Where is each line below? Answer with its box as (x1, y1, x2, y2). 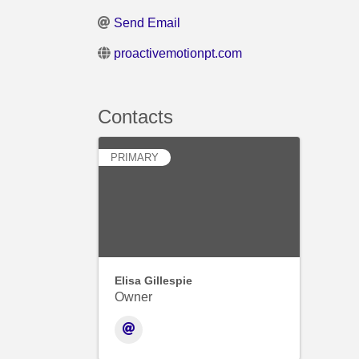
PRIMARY (111, 151, 159, 163)
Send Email (114, 15, 180, 30)
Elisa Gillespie (115, 273, 192, 287)
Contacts (98, 105, 173, 127)
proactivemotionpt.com (114, 46, 242, 60)
